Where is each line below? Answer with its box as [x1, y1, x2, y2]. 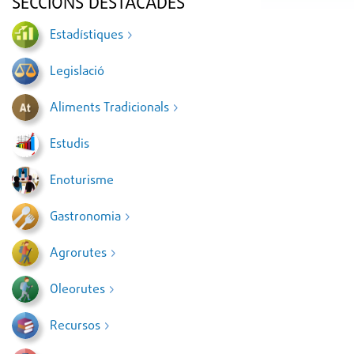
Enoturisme [50, 171, 114, 190]
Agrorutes [50, 244, 110, 263]
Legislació [50, 62, 104, 81]
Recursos [50, 317, 104, 336]
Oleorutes [50, 281, 108, 299]
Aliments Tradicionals [50, 99, 172, 118]
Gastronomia [50, 208, 124, 227]
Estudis [50, 135, 89, 154]
